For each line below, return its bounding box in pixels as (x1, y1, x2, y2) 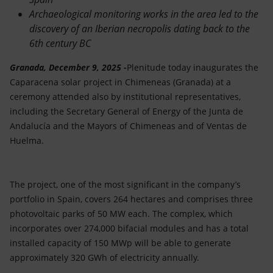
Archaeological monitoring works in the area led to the (29, 7, 258, 21)
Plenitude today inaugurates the (127, 62, 258, 74)
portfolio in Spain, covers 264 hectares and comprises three (10, 193, 253, 205)
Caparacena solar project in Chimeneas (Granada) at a (10, 76, 231, 88)
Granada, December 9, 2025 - (10, 62, 127, 74)
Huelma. (10, 135, 44, 147)
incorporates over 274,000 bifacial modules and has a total (10, 222, 249, 235)
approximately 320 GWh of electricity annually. (10, 252, 199, 264)
